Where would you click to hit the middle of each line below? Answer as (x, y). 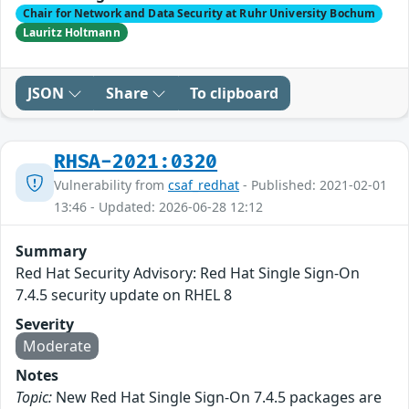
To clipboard (234, 93)
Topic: (34, 397)
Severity (45, 324)
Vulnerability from (111, 184)
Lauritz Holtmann (71, 32)
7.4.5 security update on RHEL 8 (124, 294)
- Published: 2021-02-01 (313, 184)
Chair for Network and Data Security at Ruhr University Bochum (199, 14)
